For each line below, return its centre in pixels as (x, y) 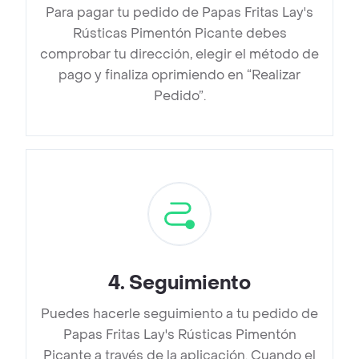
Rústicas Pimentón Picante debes (179, 34)
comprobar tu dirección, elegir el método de (179, 54)
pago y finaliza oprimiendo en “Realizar (179, 75)
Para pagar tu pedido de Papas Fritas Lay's (179, 13)
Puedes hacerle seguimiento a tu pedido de (179, 314)
